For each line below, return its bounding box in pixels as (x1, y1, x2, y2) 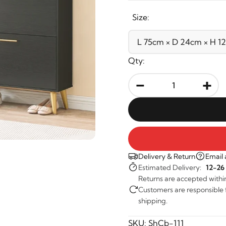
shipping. (138, 196, 167, 205)
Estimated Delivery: (138, 163, 206, 172)
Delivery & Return (138, 152, 195, 161)
